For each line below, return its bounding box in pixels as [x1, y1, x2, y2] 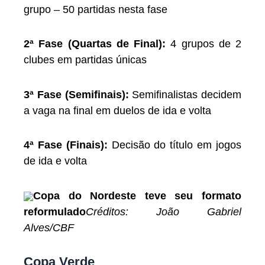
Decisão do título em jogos [107, 139, 242, 151]
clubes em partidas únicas [24, 54, 147, 66]
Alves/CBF [24, 221, 74, 234]
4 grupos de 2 [170, 38, 241, 50]
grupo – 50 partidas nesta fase [24, 3, 167, 15]
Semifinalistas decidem [132, 88, 241, 101]
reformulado [24, 205, 86, 218]
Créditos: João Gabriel [86, 205, 241, 218]
